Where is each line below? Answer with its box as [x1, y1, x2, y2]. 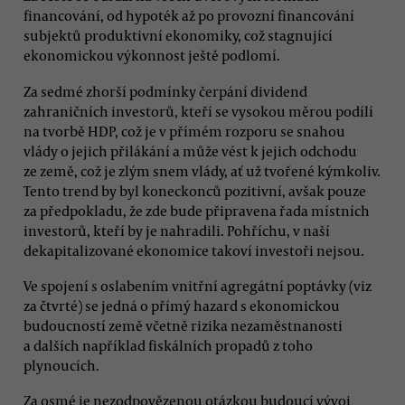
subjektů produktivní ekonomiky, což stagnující [24, 26, 333, 45]
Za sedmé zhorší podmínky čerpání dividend [24, 81, 307, 100]
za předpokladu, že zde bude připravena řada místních [24, 201, 370, 220]
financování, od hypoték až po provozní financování [24, 6, 354, 25]
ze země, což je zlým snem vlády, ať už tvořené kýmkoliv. [24, 161, 381, 180]
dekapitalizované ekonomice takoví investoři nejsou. [24, 240, 364, 259]
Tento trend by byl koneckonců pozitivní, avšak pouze [24, 181, 366, 200]
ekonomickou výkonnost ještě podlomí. [24, 46, 280, 65]
